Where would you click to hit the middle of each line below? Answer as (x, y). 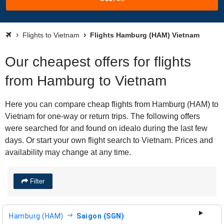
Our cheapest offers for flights (98, 62)
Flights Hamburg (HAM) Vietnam (144, 35)
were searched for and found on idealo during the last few (106, 128)
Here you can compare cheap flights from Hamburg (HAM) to (112, 104)
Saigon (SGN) (100, 216)
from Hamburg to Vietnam (86, 81)
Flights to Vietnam (51, 35)
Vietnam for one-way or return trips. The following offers (102, 116)
